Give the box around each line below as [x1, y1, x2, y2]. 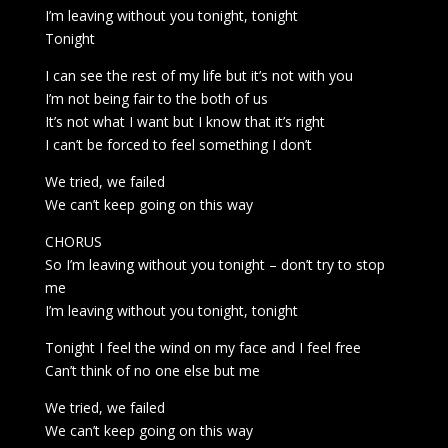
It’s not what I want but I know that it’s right [44, 112, 325, 131]
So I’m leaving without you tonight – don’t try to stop [44, 255, 385, 274]
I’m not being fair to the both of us [44, 89, 268, 108]
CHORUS [44, 232, 102, 251]
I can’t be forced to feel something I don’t [44, 135, 312, 154]
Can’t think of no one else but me [44, 361, 260, 380]
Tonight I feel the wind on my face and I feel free [44, 338, 361, 357]
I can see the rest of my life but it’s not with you [44, 66, 353, 85]
